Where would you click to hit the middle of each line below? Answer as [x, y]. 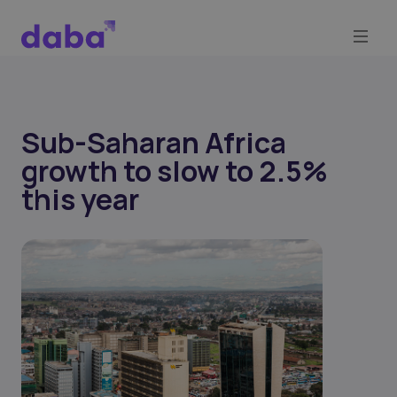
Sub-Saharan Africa [154, 143]
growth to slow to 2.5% [175, 171]
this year [80, 199]
